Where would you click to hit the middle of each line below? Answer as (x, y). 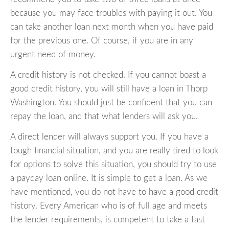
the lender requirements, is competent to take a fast (108, 220)
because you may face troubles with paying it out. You (111, 13)
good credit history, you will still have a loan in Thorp (109, 89)
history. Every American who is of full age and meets (109, 206)
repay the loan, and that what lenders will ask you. (104, 117)
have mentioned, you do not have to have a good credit (114, 192)
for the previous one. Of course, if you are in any (102, 41)
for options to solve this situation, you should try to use (113, 165)
